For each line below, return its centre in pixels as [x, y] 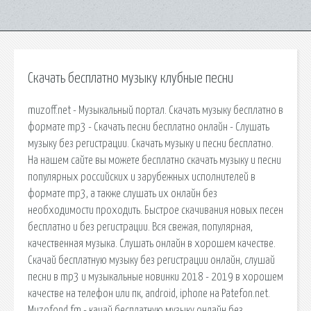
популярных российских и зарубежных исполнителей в [142, 177]
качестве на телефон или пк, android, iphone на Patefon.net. [149, 293]
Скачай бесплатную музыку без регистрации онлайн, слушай [151, 260]
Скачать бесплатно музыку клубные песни [131, 78]
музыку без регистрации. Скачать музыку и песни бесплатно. [151, 143]
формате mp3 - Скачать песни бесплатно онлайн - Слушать [149, 127]
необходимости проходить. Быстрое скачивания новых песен [155, 210]
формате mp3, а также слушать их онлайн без [123, 193]
